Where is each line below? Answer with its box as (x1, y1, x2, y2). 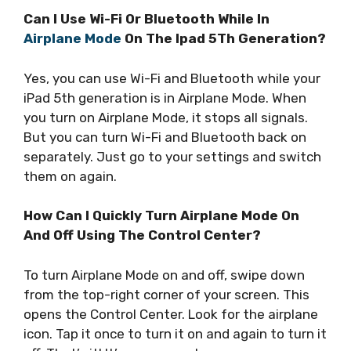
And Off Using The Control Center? (24, 227, 261, 244)
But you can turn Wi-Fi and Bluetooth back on (24, 128, 306, 145)
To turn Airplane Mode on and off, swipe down (24, 266, 305, 283)
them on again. (24, 168, 117, 184)
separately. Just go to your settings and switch (24, 148, 321, 165)
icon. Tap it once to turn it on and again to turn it (24, 325, 327, 342)
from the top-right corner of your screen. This (24, 286, 309, 302)
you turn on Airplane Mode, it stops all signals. (24, 109, 308, 125)
